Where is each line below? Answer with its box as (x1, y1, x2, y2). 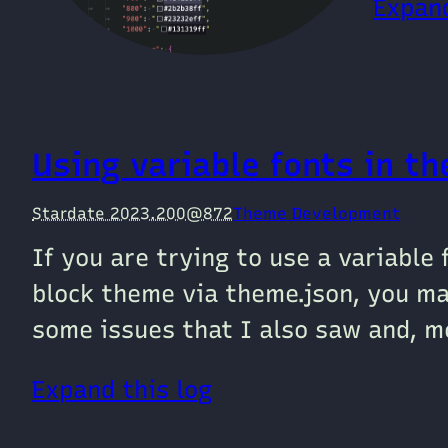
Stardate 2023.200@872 (32, 204, 234, 224)
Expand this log (32, 374, 213, 404)
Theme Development (233, 204, 401, 224)
